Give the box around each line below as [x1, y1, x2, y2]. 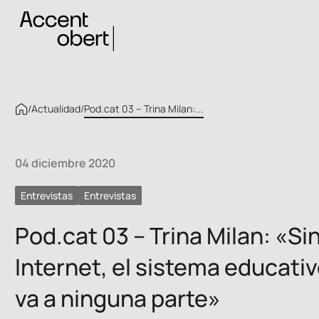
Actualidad [31, 102, 80, 115]
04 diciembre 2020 [15, 155, 115, 171]
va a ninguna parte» [15, 283, 221, 314]
